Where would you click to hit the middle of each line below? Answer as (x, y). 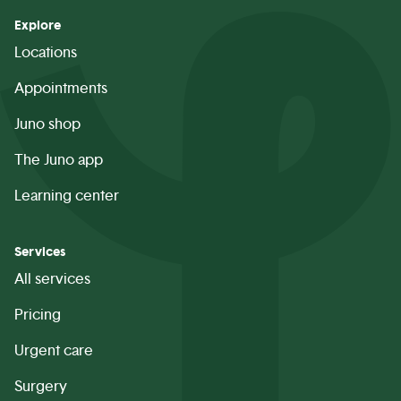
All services (52, 279)
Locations (46, 52)
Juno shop (47, 124)
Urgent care (54, 350)
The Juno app (59, 160)
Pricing (38, 315)
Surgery (41, 386)
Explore (38, 25)
